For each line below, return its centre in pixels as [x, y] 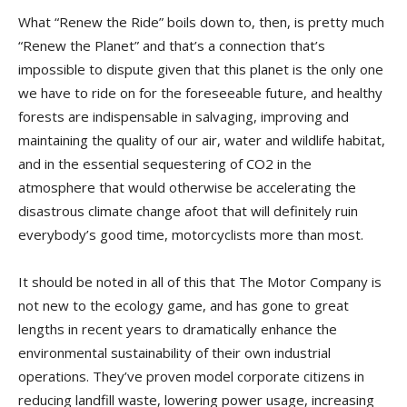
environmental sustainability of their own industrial [174, 352]
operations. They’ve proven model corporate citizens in [191, 376]
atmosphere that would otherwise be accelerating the [187, 187]
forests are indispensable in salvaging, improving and [184, 116]
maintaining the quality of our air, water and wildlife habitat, [202, 140]
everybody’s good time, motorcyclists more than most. [191, 234]
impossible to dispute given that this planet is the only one [201, 69]
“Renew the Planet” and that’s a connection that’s [172, 45]
